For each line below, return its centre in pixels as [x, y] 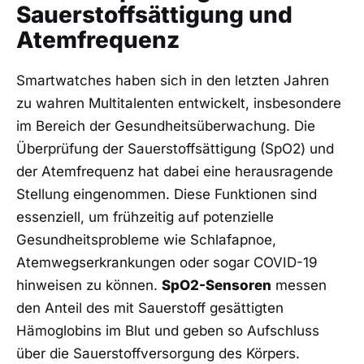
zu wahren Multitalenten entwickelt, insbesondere [179, 104]
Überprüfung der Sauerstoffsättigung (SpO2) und [175, 149]
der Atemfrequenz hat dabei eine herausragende [175, 172]
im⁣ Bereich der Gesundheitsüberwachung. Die [166, 126]
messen [299, 286]
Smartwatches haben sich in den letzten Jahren [173, 81]
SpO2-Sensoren [217, 286]
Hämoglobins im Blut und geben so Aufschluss [168, 331]
